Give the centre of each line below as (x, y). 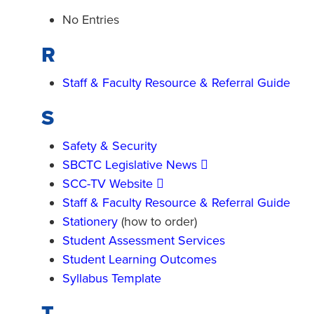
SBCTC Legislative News (130, 165)
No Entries (93, 20)
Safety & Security (110, 146)
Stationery (90, 221)
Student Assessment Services (144, 240)
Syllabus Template (112, 278)
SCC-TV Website (108, 184)
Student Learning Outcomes (139, 259)
